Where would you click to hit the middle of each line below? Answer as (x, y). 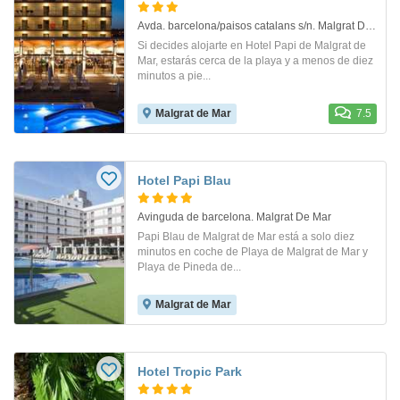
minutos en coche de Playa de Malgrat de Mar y (253, 251)
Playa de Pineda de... (189, 267)
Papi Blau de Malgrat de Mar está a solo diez (246, 236)
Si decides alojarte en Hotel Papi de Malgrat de (252, 45)
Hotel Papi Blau (184, 180)
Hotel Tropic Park (190, 371)
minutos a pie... (174, 75)
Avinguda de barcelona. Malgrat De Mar (234, 217)
